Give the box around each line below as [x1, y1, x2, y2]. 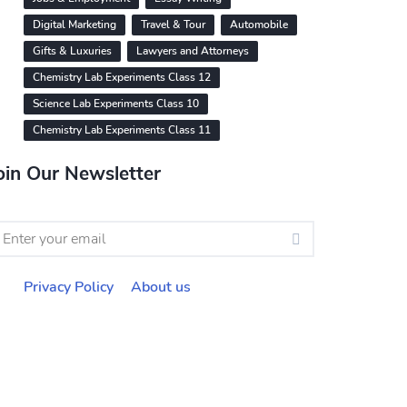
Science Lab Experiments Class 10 [33, 96, 199, 111]
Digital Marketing [33, 17, 116, 32]
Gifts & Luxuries [33, 44, 112, 58]
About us [131, 277, 191, 297]
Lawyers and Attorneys [136, 44, 249, 58]
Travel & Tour [141, 17, 205, 32]
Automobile [230, 17, 288, 32]
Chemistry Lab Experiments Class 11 [33, 123, 211, 137]
